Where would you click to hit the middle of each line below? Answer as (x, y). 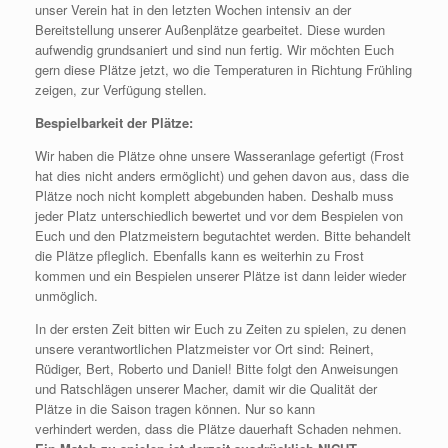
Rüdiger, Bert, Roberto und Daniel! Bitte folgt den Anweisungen (216, 368)
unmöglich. (66, 295)
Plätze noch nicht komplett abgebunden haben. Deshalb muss (214, 195)
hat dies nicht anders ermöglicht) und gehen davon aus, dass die (222, 175)
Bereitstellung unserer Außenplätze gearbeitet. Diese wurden (210, 29)
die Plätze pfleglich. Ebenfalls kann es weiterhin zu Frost (199, 255)
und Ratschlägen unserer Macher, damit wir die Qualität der (206, 388)
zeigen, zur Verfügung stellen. (121, 89)
